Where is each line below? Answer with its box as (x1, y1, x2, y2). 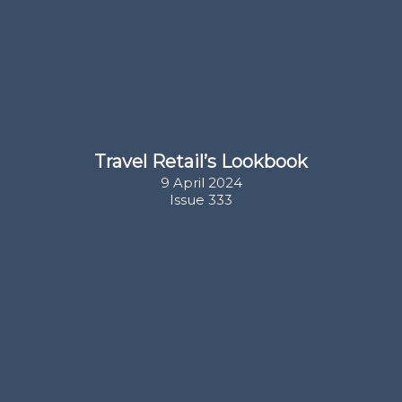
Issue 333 (170, 191, 232, 209)
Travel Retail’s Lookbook (94, 151, 308, 173)
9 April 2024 (160, 174, 242, 192)
